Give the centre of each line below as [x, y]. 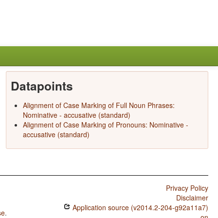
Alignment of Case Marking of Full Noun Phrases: [99, 105]
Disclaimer [192, 198]
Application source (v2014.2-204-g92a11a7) [139, 207]
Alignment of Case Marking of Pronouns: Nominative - [105, 125]
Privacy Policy [187, 188]
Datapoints [42, 86]
